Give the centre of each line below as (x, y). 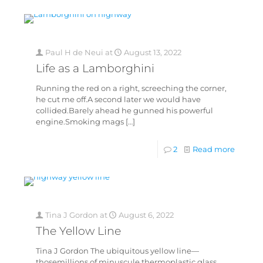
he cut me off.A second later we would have (118, 100)
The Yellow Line (78, 231)
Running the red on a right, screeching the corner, (131, 88)
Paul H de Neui (74, 53)
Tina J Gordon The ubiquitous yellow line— (117, 251)
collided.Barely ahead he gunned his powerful (124, 111)
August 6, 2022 (146, 215)
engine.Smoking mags (80, 122)
